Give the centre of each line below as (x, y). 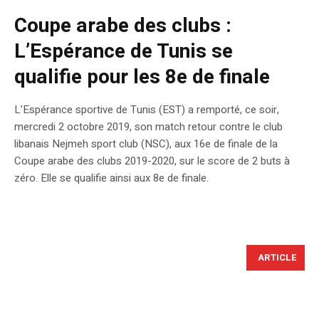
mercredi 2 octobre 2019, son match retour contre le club (148, 126)
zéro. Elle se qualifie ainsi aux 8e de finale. (111, 178)
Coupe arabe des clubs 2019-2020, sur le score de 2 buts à (152, 161)
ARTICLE (277, 257)
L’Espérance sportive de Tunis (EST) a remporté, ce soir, (147, 109)
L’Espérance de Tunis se (124, 51)
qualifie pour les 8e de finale (142, 77)
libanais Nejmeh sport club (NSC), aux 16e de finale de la (146, 143)
